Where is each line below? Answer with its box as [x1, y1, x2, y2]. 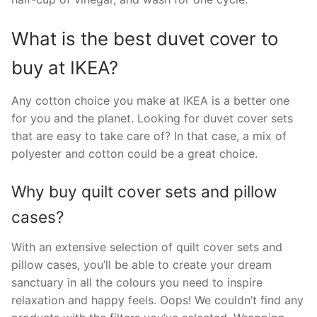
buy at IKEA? [11, 57, 118, 79]
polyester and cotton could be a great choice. [11, 146, 258, 161]
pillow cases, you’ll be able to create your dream [11, 258, 272, 272]
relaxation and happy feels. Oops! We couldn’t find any [11, 293, 304, 308]
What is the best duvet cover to [11, 28, 278, 50]
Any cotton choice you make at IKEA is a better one [11, 93, 289, 108]
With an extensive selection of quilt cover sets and [11, 240, 282, 255]
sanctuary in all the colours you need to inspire [11, 275, 263, 290]
